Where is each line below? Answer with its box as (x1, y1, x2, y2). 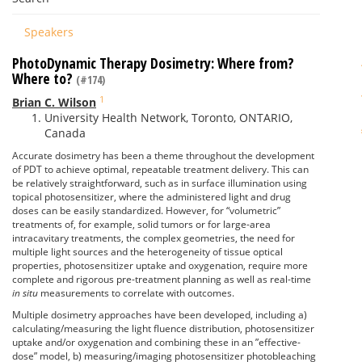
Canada (44, 125, 86, 141)
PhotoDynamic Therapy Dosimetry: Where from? (12, 53, 294, 73)
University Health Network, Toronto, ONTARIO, (44, 110, 293, 125)
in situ (12, 286, 38, 300)
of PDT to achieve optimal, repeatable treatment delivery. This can (12, 162, 309, 176)
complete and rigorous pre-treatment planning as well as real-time (12, 272, 311, 286)
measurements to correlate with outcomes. (38, 286, 234, 300)
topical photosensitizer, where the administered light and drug (12, 190, 291, 204)
